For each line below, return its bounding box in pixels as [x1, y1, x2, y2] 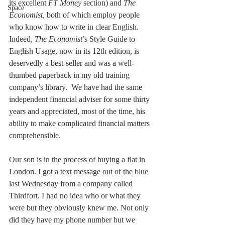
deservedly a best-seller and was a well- [9, 59, 134, 68]
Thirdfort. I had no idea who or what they [9, 191, 143, 200]
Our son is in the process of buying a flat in [9, 155, 147, 164]
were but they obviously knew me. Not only [9, 203, 151, 212]
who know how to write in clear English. [9, 23, 141, 32]
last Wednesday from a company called [9, 179, 135, 188]
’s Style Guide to [82, 35, 137, 44]
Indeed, [9, 35, 33, 44]
